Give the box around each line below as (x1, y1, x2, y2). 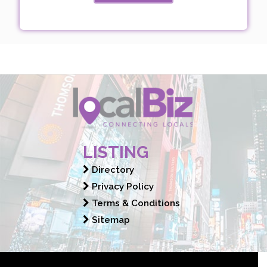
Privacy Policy (89, 181, 154, 193)
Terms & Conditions (89, 198, 180, 209)
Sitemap (89, 215, 130, 226)
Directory (89, 164, 134, 176)
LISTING (83, 142, 148, 163)
